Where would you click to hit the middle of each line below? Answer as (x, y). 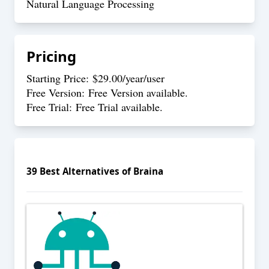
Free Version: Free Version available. (107, 92)
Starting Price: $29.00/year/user (95, 78)
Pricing (51, 56)
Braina (148, 171)
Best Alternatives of (85, 171)
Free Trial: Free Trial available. (95, 107)
